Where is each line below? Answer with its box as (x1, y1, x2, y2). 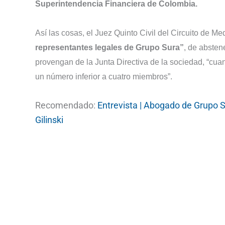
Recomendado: (35, 99, 97, 110)
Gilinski (35, 114, 63, 125)
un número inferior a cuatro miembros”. (35, 72, 172, 81)
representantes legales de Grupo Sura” (35, 43, 184, 52)
